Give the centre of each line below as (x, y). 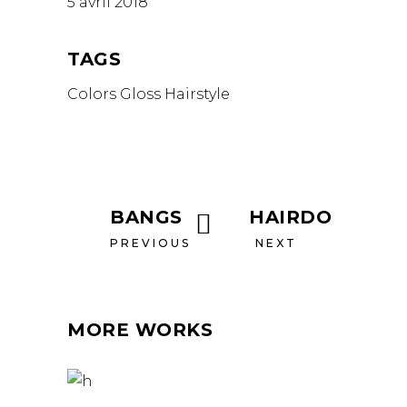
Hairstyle (197, 94)
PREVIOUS (150, 243)
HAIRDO (290, 217)
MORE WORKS (140, 330)
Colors (92, 94)
